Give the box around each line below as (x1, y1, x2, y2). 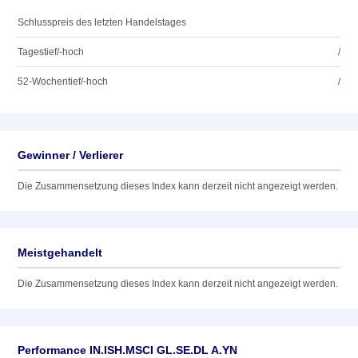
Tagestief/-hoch (18, 46, 84, 58)
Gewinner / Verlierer (18, 149, 123, 161)
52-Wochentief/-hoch (18, 76, 108, 87)
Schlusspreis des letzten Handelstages (18, 17, 186, 28)
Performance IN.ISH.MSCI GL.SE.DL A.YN (18, 344, 237, 356)
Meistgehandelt (18, 246, 102, 259)
